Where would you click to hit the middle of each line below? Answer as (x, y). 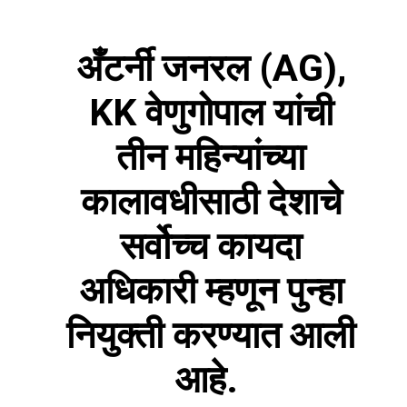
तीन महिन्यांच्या (211, 157)
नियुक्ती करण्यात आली (211, 335)
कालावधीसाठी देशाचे (211, 201)
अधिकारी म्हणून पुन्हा (211, 290)
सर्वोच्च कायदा (211, 246)
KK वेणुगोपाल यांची (211, 112)
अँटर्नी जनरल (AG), (211, 68)
